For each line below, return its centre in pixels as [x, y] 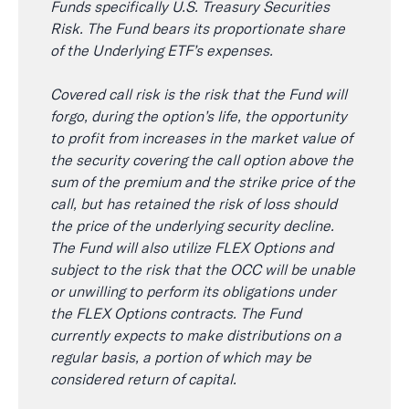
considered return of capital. [143, 379]
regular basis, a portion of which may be [181, 357]
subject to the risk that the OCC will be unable [203, 269]
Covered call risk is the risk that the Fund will [199, 94]
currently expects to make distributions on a [196, 335]
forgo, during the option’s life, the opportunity [199, 116]
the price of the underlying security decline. [192, 225]
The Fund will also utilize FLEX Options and [192, 247]
